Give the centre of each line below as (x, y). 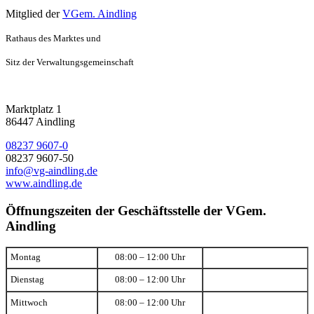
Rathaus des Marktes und (53, 38)
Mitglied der (34, 13)
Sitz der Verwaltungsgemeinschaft (70, 62)
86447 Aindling (40, 121)
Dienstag (27, 280)
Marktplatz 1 (34, 109)
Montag (26, 258)
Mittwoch (29, 303)
